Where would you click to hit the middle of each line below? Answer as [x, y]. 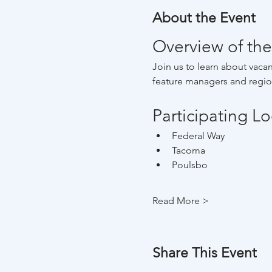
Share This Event [204, 253]
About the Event [204, 18]
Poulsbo [189, 165]
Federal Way [198, 135]
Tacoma [188, 150]
